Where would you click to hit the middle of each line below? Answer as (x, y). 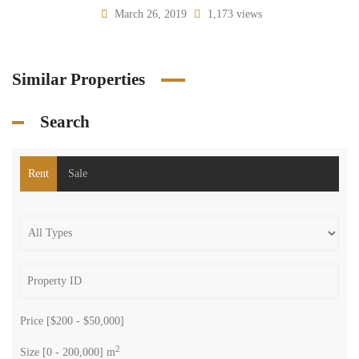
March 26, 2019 (151, 14)
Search (65, 122)
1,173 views (233, 14)
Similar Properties (79, 79)
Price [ (35, 321)
